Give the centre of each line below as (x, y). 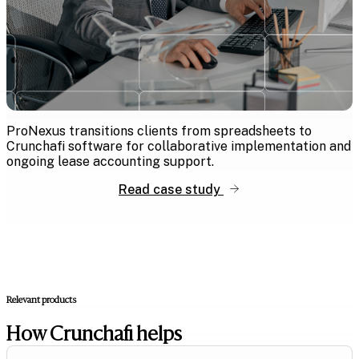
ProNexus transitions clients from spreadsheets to (159, 131)
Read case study (171, 189)
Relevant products (41, 299)
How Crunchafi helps (94, 333)
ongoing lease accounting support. (110, 161)
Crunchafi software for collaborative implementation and (179, 146)
